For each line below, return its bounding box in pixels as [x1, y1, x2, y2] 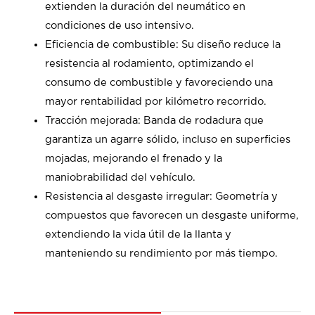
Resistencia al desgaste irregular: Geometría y [44, 191, 278, 202]
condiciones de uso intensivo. [44, 20, 194, 32]
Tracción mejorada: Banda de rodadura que [44, 115, 264, 127]
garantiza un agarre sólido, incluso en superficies [44, 134, 290, 146]
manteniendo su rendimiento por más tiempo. [44, 248, 278, 259]
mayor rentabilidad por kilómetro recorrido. [44, 96, 266, 108]
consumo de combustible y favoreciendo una [44, 77, 273, 89]
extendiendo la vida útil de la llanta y [44, 229, 231, 240]
